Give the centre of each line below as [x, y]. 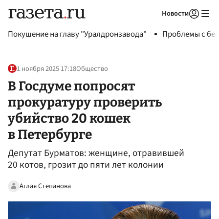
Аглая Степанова [45, 186]
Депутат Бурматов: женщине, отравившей [96, 153]
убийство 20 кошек [69, 118]
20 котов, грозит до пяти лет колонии [86, 165]
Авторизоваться [154, 26]
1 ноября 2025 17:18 [46, 69]
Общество [92, 69]
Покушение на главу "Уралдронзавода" [77, 34]
